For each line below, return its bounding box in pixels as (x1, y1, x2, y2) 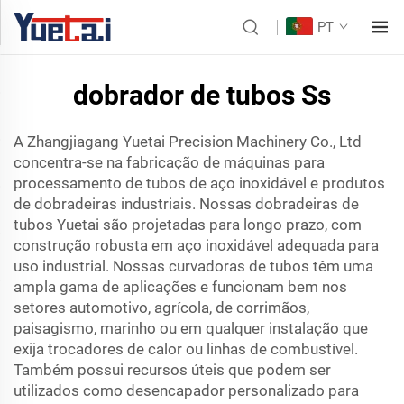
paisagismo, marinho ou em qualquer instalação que (14, 319, 368, 337)
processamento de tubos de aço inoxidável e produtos (14, 174, 385, 192)
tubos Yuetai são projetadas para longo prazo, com (14, 216, 362, 234)
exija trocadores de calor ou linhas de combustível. (14, 340, 358, 358)
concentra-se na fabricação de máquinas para (14, 153, 325, 171)
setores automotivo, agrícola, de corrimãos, (14, 298, 309, 317)
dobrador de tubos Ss (73, 79, 331, 111)
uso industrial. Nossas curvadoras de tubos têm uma (14, 257, 373, 275)
